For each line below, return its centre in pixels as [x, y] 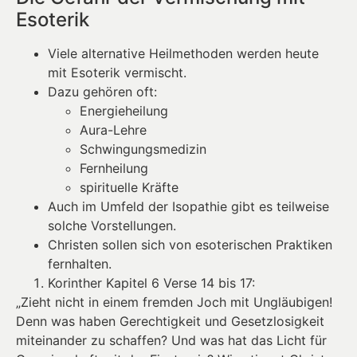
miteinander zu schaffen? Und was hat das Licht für [171, 341]
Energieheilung [124, 111]
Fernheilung [114, 169]
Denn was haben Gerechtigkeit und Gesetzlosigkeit [170, 322]
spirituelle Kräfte [129, 188]
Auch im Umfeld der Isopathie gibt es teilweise [188, 207]
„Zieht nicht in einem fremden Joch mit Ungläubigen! [174, 302]
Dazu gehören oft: [102, 92]
